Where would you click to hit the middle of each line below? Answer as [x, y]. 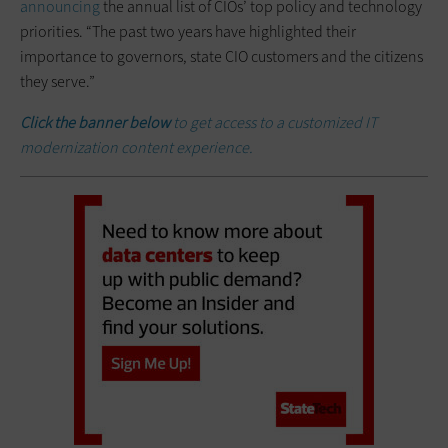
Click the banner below [95, 122]
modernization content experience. [136, 147]
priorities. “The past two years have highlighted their [188, 31]
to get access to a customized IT [273, 122]
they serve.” [57, 81]
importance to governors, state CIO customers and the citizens [221, 56]
